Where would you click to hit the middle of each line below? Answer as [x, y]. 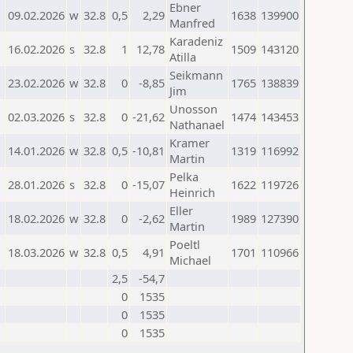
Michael [190, 260]
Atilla [183, 57]
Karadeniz [196, 41]
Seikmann [196, 75]
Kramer [190, 143]
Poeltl [185, 244]
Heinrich [192, 192]
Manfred [192, 23]
